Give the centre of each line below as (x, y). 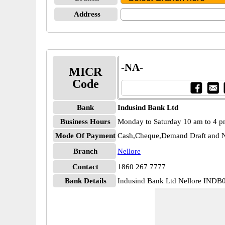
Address (87, 14)
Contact (85, 167)
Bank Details (85, 181)
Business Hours (85, 122)
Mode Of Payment (85, 136)
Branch (85, 151)
